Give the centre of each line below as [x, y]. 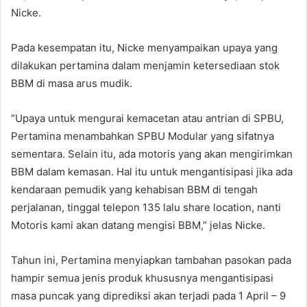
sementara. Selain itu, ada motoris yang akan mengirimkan [152, 153]
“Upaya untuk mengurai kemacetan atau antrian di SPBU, [147, 118]
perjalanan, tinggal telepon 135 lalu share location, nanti [146, 207]
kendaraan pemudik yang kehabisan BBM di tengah [134, 189]
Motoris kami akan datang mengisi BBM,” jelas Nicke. [138, 225]
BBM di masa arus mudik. [72, 83]
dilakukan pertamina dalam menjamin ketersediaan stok [145, 65]
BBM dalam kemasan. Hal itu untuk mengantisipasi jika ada [152, 171]
